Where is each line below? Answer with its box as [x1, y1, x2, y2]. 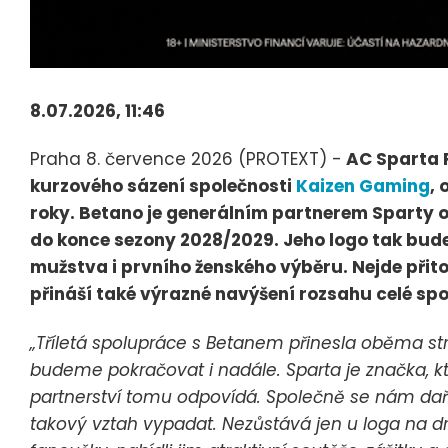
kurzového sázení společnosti [30, 174, 296, 199]
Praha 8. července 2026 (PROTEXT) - [30, 147, 342, 172]
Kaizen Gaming [296, 174, 430, 199]
